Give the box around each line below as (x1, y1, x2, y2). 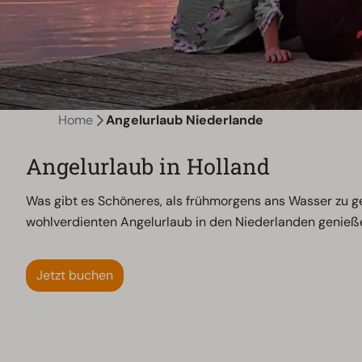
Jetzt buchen (36, 267, 114, 284)
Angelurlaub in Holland (26, 152, 271, 181)
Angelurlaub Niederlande (106, 112, 263, 128)
